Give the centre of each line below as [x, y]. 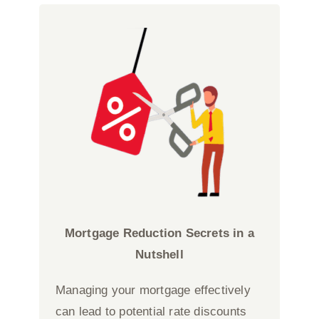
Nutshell [159, 254]
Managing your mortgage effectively [153, 290]
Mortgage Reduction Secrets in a [159, 233]
